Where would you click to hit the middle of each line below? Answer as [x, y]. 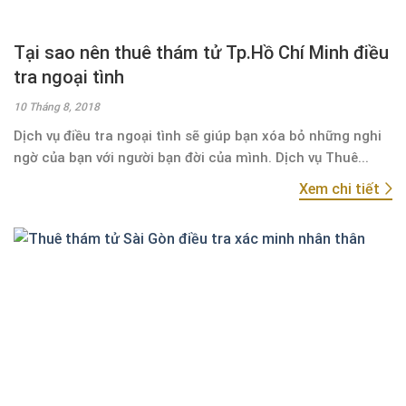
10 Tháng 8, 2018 [57, 106]
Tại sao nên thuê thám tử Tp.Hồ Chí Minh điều [201, 52]
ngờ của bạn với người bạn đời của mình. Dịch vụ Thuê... [191, 157]
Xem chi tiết [341, 188]
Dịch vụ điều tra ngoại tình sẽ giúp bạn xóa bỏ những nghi [198, 135]
